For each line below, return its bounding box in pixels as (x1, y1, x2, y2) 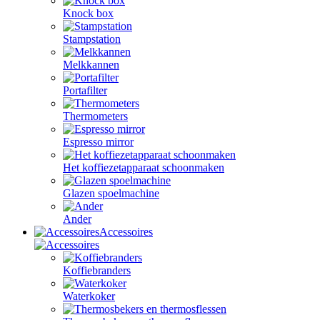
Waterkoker (63, 290, 115, 302)
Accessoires (99, 226, 153, 238)
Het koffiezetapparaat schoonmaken (63, 161, 224, 174)
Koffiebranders (63, 264, 131, 276)
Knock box (63, 7, 114, 19)
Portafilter (63, 84, 107, 96)
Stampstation (63, 33, 121, 45)
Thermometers (63, 110, 128, 122)
